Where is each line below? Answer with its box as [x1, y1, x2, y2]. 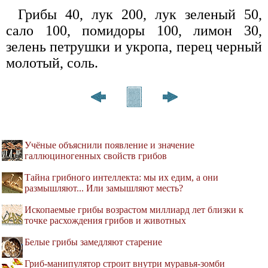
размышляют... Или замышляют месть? [25, 183, 183, 194]
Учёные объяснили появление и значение [25, 140, 194, 151]
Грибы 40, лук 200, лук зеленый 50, [18, 7, 262, 23]
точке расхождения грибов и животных [25, 215, 186, 226]
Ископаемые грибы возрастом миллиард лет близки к [25, 205, 243, 215]
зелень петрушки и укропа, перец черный [6, 39, 262, 55]
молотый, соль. [6, 55, 98, 71]
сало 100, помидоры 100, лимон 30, [6, 23, 262, 39]
